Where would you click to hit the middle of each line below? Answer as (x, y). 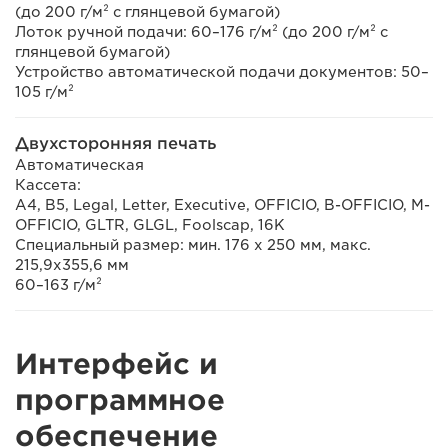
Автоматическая (79, 165)
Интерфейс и (116, 364)
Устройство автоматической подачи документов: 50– (222, 72)
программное (120, 400)
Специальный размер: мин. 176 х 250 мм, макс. (193, 245)
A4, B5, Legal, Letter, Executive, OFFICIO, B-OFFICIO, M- (222, 205)
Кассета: (48, 185)
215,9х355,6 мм (72, 265)
